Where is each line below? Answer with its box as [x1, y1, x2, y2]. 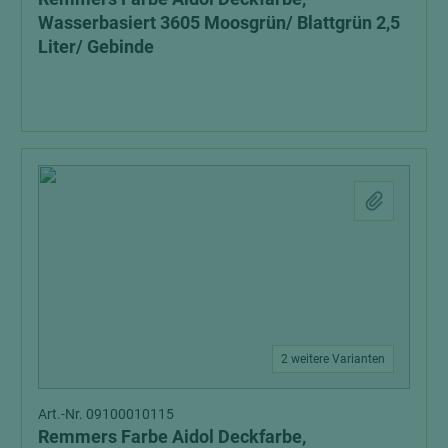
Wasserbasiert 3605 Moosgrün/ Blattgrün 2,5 [38, 11, 400, 33]
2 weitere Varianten [281, 351, 385, 366]
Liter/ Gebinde [38, 35, 154, 57]
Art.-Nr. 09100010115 [38, 405, 174, 422]
